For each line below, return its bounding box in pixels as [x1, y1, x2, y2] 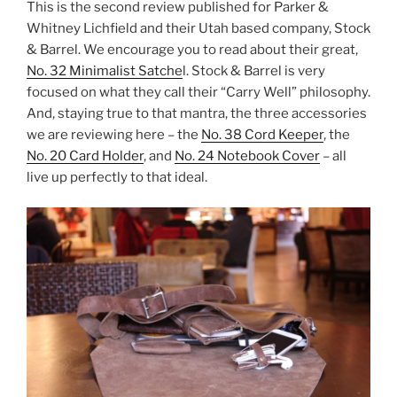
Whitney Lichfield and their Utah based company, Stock [27, 19, 370, 36]
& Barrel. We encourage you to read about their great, [27, 41, 358, 58]
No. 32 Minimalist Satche [27, 62, 183, 79]
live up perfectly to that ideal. [27, 168, 207, 185]
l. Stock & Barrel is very [183, 62, 325, 79]
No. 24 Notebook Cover [175, 147, 320, 164]
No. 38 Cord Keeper [201, 126, 323, 143]
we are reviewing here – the [27, 126, 201, 143]
